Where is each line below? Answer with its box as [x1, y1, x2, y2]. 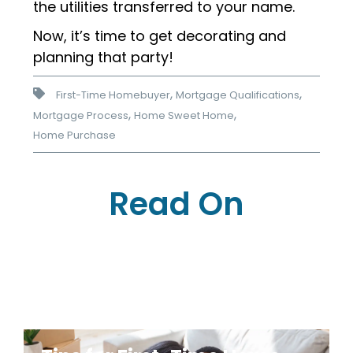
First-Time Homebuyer [56, 87, 171, 102]
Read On [109, 182, 244, 227]
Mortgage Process [33, 108, 129, 122]
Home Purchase [33, 128, 117, 142]
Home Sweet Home [134, 108, 235, 122]
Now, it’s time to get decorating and [33, 26, 287, 46]
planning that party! [33, 47, 174, 67]
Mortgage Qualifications [176, 87, 300, 102]
